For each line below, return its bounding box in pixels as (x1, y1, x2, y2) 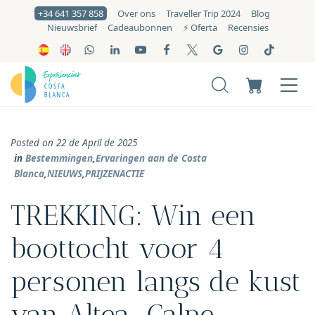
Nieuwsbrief (46, 21, 97, 34)
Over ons (117, 6, 155, 20)
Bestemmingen (25, 151, 93, 165)
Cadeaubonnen (107, 21, 172, 34)
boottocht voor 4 (11, 231, 224, 265)
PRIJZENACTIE (85, 167, 144, 180)
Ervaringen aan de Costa (96, 151, 207, 165)
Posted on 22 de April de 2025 (11, 136, 137, 149)
